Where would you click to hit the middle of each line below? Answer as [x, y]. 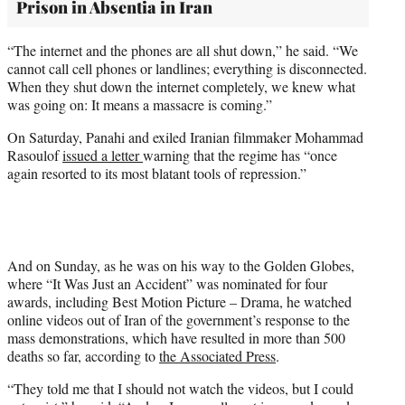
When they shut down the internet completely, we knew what [181, 86]
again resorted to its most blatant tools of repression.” [157, 173]
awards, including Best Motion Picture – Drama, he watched [179, 301]
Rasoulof [35, 155]
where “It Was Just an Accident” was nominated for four [167, 283]
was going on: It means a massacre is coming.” [140, 104]
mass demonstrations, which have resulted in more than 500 [176, 337]
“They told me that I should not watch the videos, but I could [180, 388]
